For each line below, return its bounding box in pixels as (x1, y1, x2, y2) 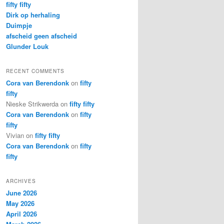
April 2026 (6, 209, 37, 219)
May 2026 (6, 198, 34, 208)
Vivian (6, 130, 24, 140)
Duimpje (6, 20, 32, 30)
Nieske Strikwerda (6, 98, 58, 108)
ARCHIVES (6, 177, 36, 185)
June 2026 (6, 188, 37, 198)
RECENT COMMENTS (6, 67, 64, 74)
